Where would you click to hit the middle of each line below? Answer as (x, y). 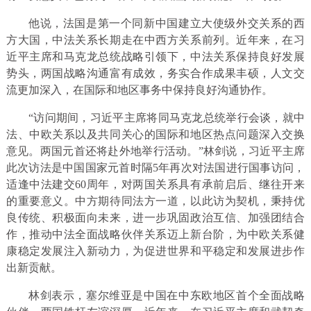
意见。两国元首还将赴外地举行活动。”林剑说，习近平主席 (155, 151)
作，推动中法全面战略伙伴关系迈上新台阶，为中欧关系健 (155, 235)
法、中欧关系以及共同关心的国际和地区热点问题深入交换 (155, 135)
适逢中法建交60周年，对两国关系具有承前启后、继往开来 (155, 185)
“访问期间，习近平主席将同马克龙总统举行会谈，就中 (167, 118)
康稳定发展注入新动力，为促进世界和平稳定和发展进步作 (155, 251)
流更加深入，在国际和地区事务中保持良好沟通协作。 (139, 90)
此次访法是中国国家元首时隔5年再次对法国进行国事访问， (155, 168)
